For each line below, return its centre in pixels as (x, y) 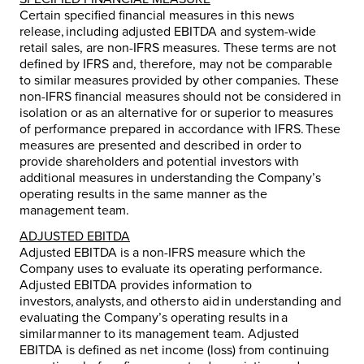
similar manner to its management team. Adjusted (159, 334)
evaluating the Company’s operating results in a (154, 318)
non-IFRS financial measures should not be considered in (180, 97)
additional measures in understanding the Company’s (170, 178)
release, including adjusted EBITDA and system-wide (168, 32)
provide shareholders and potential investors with (159, 162)
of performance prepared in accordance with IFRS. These (180, 130)
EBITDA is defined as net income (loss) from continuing (174, 351)
